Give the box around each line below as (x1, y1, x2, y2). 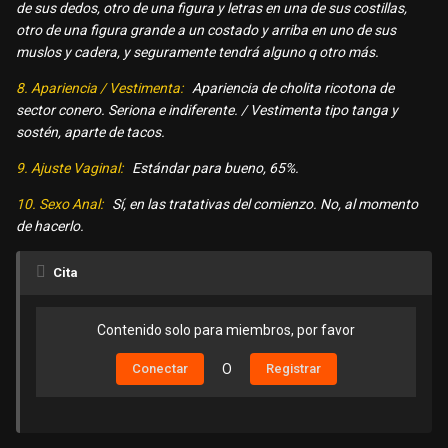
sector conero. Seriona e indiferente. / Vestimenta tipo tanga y (16, 102, 398, 119)
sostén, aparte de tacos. (16, 124, 165, 141)
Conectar (131, 361, 188, 377)
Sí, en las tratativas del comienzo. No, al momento (112, 196, 418, 213)
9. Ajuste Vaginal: (16, 160, 126, 177)
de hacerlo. (16, 218, 84, 235)
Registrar (265, 361, 321, 377)
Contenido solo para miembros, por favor (97, 322, 355, 339)
